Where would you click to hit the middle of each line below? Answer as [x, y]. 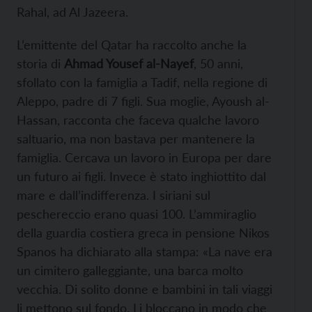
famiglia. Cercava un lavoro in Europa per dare [144, 158]
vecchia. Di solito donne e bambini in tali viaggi [145, 289]
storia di [40, 64]
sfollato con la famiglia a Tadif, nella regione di [142, 83]
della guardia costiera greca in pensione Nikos [143, 233]
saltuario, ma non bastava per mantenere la [136, 139]
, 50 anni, [218, 64]
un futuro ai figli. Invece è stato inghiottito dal [141, 177]
